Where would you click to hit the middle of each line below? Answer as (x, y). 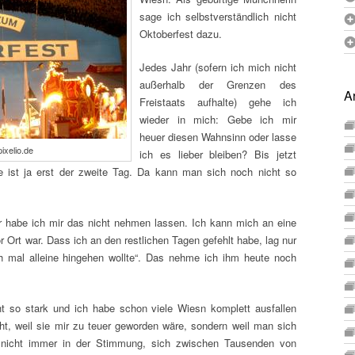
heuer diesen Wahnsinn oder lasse (218, 137)
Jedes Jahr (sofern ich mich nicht (218, 67)
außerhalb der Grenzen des (218, 84)
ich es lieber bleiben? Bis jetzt (218, 154)
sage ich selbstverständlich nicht (218, 16)
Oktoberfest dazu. (181, 34)
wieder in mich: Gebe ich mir (218, 119)
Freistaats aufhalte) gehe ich (218, 102)
